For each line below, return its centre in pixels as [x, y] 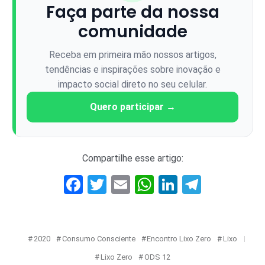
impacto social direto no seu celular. [132, 84]
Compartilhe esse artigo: [132, 158]
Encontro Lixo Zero [179, 238]
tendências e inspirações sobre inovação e [132, 69]
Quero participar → [132, 106]
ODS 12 [157, 257]
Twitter [136, 184]
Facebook [122, 184]
